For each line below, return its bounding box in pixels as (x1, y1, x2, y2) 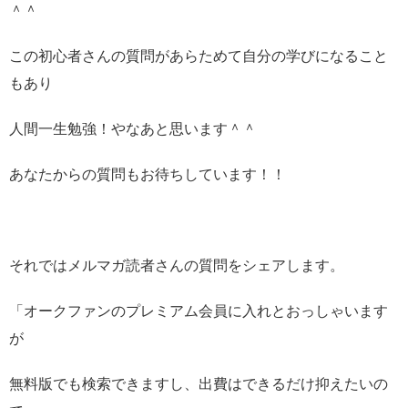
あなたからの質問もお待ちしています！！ (9, 166, 286, 182)
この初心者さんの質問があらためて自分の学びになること (9, 47, 388, 64)
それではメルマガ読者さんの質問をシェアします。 (9, 257, 344, 273)
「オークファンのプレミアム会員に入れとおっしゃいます (9, 302, 388, 319)
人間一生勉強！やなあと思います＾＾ (9, 120, 257, 137)
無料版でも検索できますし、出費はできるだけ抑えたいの (9, 375, 388, 392)
